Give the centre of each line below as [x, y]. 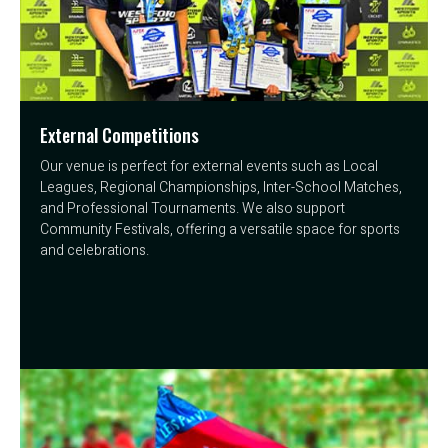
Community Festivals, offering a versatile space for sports [220, 229]
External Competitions [119, 134]
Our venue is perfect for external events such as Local [209, 166]
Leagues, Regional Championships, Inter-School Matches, [221, 187]
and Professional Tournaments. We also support [192, 208]
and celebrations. [94, 250]
